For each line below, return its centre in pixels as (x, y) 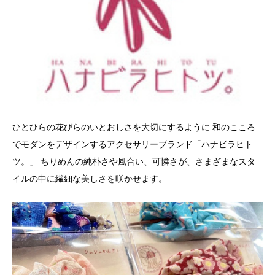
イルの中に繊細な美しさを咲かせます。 (90, 179)
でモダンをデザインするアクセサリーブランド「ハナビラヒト (133, 145)
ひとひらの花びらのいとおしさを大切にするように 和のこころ (134, 127)
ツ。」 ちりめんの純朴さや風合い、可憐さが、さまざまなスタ (134, 162)
